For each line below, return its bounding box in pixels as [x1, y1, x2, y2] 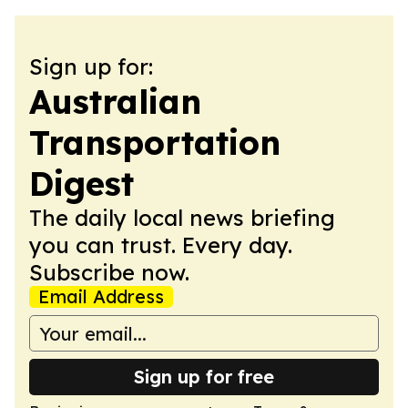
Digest [29, 163, 134, 204]
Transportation [29, 122, 280, 163]
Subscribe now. [29, 259, 189, 286]
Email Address [38, 285, 164, 308]
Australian [29, 81, 201, 122]
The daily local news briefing [29, 204, 335, 231]
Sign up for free [134, 365, 274, 388]
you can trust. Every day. [29, 231, 292, 259]
